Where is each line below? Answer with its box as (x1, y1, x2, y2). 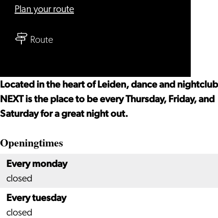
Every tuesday (6, 192, 66, 203)
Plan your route (15, 5, 74, 15)
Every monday (6, 158, 67, 169)
